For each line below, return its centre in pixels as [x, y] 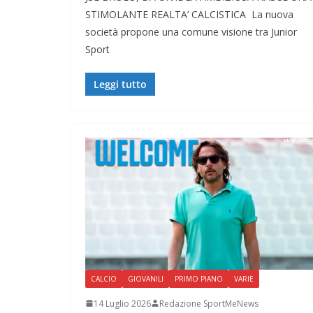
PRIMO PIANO [199, 278]
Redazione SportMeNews [209, 303]
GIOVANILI [146, 278]
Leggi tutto [120, 85]
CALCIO [104, 278]
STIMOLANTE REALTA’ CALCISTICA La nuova [189, 15]
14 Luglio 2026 [122, 303]
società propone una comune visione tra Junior [191, 32]
